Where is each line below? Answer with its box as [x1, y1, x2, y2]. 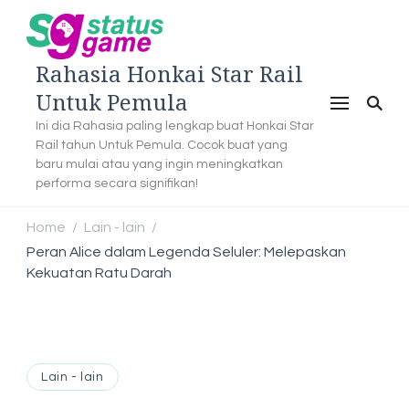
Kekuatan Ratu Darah [26, 265, 172, 280]
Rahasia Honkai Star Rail [36, 58, 303, 89]
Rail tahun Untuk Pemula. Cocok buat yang [36, 137, 288, 152]
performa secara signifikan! [36, 175, 198, 190]
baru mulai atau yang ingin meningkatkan [36, 156, 283, 171]
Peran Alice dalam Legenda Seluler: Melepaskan [26, 244, 346, 259]
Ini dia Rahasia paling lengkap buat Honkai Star [36, 118, 314, 132]
